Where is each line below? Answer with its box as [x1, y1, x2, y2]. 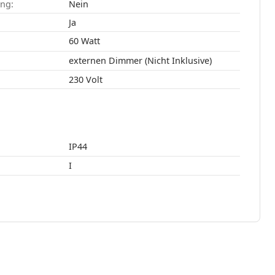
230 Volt [68, 73, 103, 85]
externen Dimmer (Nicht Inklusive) [68, 54, 212, 66]
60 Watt [80, 35, 100, 47]
